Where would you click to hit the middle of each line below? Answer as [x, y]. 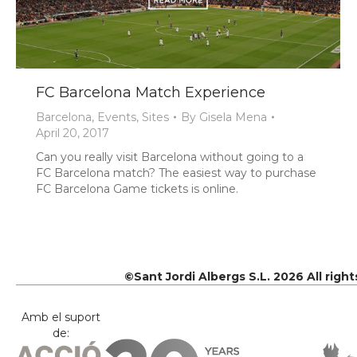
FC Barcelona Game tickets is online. [137, 188]
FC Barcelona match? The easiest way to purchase [176, 173]
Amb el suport [61, 317]
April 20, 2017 [73, 133]
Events [117, 117]
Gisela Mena [233, 117]
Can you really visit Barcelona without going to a [170, 157]
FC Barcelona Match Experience [151, 92]
